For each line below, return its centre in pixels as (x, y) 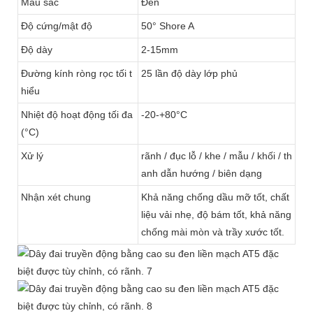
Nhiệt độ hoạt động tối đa (77, 114)
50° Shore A (168, 26)
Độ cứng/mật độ (57, 26)
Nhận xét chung (56, 197)
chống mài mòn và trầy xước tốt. (213, 232)
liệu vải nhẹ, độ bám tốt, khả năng (216, 214)
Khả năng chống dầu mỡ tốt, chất (215, 197)
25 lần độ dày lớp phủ (189, 73)
